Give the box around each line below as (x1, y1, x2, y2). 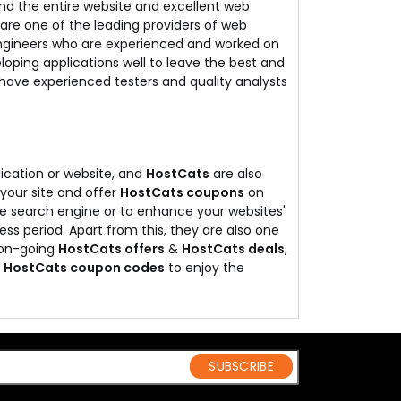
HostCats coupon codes (4, 259, 165, 277)
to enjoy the (165, 259, 244, 277)
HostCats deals (182, 240, 285, 258)
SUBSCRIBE (209, 357, 274, 376)
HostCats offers (58, 240, 165, 258)
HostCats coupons (120, 183, 244, 201)
